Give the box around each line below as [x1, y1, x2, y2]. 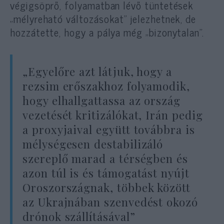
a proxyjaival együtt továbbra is [22, 122, 195, 137]
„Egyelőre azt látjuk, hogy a [22, 64, 172, 79]
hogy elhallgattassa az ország [22, 93, 180, 108]
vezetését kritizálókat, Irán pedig [22, 107, 203, 123]
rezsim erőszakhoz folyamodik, [22, 78, 190, 94]
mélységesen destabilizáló [22, 136, 163, 152]
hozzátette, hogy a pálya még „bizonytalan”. [10, 23, 204, 40]
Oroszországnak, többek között [22, 180, 190, 195]
